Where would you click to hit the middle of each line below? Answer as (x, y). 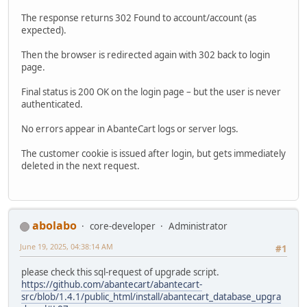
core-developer (123, 226)
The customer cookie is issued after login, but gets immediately (153, 153)
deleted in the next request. (81, 165)
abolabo (54, 226)
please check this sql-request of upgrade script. (120, 272)
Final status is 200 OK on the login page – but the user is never (151, 91)
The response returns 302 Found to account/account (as (139, 17)
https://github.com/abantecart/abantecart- (112, 285)
